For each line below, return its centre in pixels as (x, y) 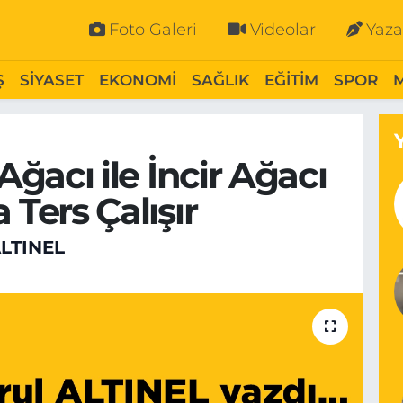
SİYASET (51, 80)
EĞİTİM (291, 80)
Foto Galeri (153, 30)
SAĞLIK (220, 80)
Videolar (282, 30)
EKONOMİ (137, 80)
